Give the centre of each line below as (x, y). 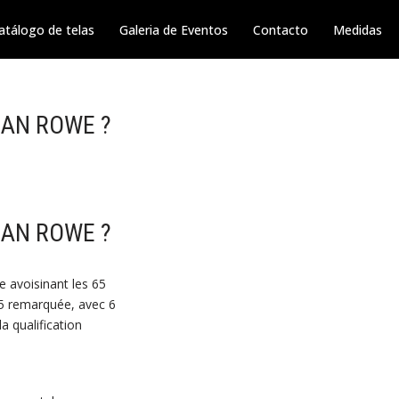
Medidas (358, 29)
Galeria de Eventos (174, 29)
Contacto (281, 29)
